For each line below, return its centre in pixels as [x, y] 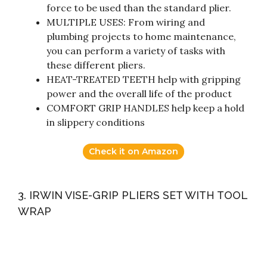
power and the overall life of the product [139, 93]
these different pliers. [96, 65]
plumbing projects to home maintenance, [141, 36]
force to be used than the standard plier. [139, 7]
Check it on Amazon [133, 151]
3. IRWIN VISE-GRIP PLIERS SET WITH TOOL [133, 195]
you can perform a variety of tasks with [136, 50]
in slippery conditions [96, 122]
